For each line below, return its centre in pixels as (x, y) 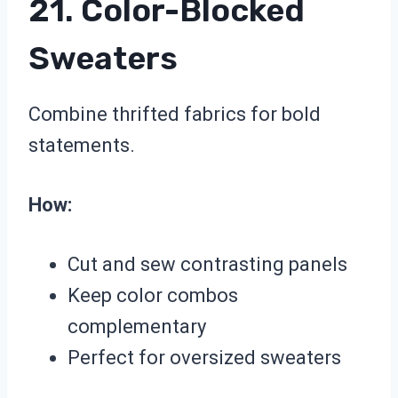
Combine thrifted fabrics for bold (175, 115)
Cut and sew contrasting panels (207, 265)
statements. (82, 146)
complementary (137, 327)
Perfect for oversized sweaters (204, 358)
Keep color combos (153, 296)
